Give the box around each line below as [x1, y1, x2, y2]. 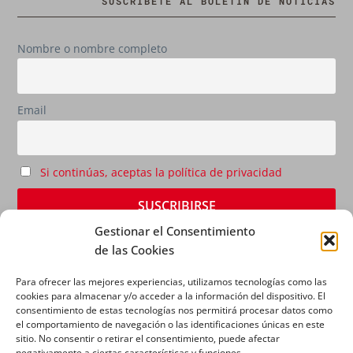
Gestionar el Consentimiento [95, 222, 255, 239]
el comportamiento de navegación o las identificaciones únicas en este [16, 317, 325, 331]
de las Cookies [95, 241, 174, 258]
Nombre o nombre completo [17, 40, 168, 56]
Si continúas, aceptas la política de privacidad [39, 165, 282, 180]
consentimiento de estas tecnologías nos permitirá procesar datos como [16, 303, 333, 317]
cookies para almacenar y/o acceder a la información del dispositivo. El [16, 288, 325, 303]
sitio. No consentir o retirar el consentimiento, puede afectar [16, 331, 280, 345]
